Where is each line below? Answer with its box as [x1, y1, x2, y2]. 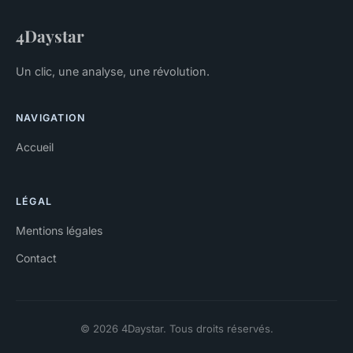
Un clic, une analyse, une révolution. [16, 65, 210, 79]
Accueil [16, 140, 54, 154]
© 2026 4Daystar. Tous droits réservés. [80, 322, 273, 336]
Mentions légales [16, 224, 102, 238]
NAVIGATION [16, 112, 86, 124]
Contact [16, 251, 57, 266]
